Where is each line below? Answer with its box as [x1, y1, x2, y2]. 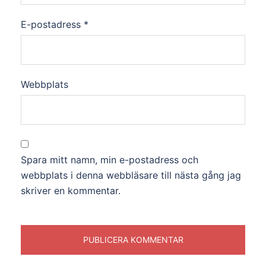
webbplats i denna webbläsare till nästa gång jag [21, 169, 241, 181]
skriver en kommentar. [21, 184, 121, 197]
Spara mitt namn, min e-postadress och [21, 153, 198, 166]
